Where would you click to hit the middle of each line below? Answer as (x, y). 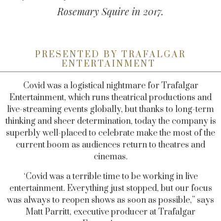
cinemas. (110, 157)
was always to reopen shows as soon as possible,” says (110, 200)
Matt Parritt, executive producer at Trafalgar (110, 212)
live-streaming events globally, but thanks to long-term (110, 110)
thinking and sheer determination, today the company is (110, 121)
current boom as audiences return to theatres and (110, 145)
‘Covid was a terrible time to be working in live (110, 177)
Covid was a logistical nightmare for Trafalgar (110, 86)
